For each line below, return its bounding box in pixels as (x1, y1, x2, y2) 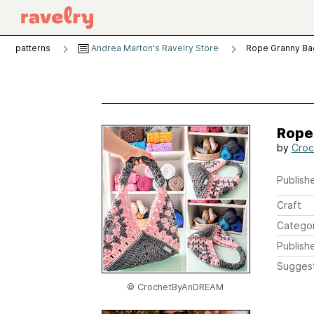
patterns (15, 43, 50, 53)
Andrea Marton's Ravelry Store (89, 43, 219, 53)
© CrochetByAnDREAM (126, 282, 224, 292)
